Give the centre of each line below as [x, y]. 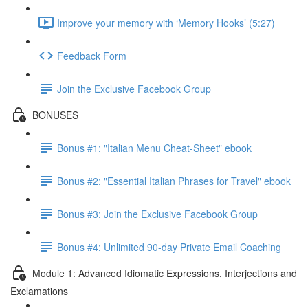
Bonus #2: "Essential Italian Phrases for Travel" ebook [174, 180]
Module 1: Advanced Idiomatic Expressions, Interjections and [165, 273]
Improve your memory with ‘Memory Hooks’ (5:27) [166, 22]
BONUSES [55, 114]
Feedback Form [92, 55]
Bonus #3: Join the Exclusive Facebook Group [157, 213]
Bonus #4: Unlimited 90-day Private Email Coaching [169, 246]
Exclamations [39, 291]
